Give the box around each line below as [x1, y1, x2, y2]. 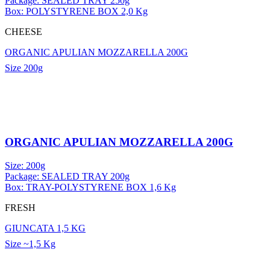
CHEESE [5, 27, 42, 37]
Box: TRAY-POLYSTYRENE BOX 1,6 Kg [5, 182, 176, 193]
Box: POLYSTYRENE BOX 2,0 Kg [5, 6, 148, 17]
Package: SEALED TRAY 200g [5, 171, 130, 182]
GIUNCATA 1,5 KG [5, 223, 86, 234]
